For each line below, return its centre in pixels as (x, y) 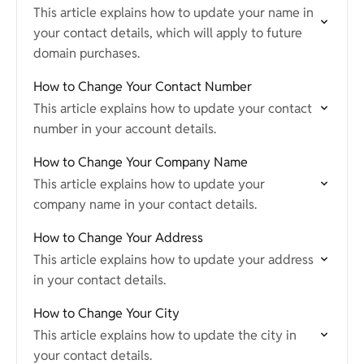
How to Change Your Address (118, 238)
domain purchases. (87, 53)
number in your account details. (125, 129)
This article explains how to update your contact (173, 108)
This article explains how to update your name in (173, 13)
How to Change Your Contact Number (143, 87)
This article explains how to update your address (173, 260)
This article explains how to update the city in (165, 335)
